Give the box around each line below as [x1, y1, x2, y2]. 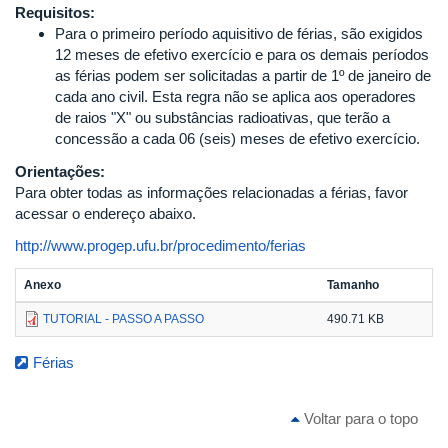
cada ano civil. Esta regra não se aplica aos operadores [55, 88, 416, 105]
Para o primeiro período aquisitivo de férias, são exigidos [55, 25, 423, 42]
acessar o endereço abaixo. [15, 205, 196, 222]
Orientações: [15, 163, 109, 180]
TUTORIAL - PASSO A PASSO [43, 311, 204, 326]
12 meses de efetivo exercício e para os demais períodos [55, 46, 429, 63]
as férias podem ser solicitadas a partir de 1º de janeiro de [55, 67, 431, 84]
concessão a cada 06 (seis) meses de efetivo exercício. [55, 130, 420, 147]
